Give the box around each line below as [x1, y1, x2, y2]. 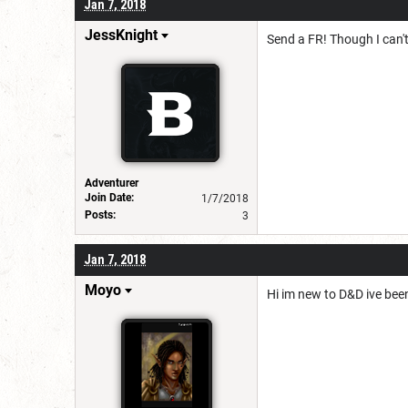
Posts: [85, 208, 116, 221]
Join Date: [85, 190, 134, 204]
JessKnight [85, 25, 158, 44]
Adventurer [85, 176, 138, 189]
